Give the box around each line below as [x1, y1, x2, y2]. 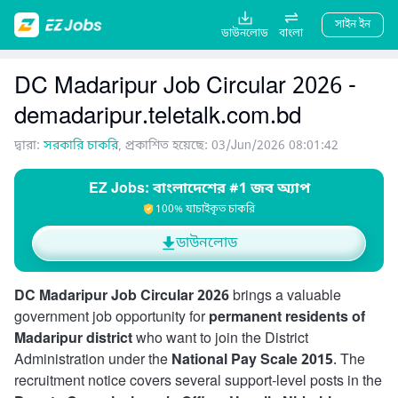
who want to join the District [132, 330, 308, 349]
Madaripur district [14, 330, 132, 349]
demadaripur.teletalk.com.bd [14, 102, 301, 133]
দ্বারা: [14, 138, 44, 155]
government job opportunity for [14, 308, 209, 328]
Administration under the [14, 351, 171, 370]
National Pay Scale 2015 [171, 351, 333, 370]
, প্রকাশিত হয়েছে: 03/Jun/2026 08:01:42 [118, 138, 338, 155]
